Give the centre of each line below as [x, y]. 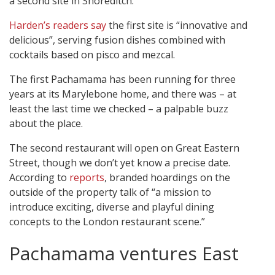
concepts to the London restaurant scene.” [107, 222]
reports [87, 178]
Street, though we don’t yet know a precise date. [120, 163]
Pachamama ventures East [124, 254]
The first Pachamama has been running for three [122, 79]
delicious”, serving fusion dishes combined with [117, 40]
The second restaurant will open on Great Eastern [124, 148]
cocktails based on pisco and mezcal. [92, 55]
